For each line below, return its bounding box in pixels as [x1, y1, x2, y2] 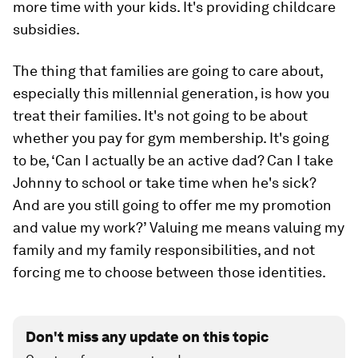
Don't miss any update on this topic [26, 328, 268, 346]
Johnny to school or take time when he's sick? [13, 174, 316, 192]
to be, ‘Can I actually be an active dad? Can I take [13, 152, 333, 169]
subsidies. [13, 21, 80, 38]
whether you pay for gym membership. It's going [13, 129, 329, 147]
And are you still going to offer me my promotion [13, 197, 332, 214]
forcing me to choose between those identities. [13, 264, 326, 281]
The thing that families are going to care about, [13, 62, 323, 80]
